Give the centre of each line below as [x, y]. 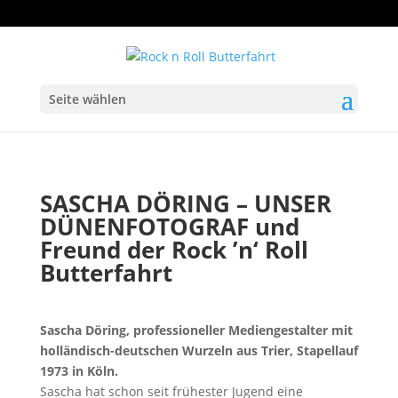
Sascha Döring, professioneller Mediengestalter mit [196, 330]
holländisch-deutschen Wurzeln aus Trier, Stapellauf [199, 350]
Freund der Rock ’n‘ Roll [174, 250]
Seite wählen [87, 99]
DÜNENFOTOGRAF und [169, 227]
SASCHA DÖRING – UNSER [185, 203]
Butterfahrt [106, 273]
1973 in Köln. [79, 371]
